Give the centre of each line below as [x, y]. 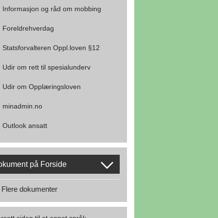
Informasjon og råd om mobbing [52, 9]
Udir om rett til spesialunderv [46, 67]
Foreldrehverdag [28, 28]
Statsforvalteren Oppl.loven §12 [51, 48]
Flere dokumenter [29, 189]
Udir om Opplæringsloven [42, 87]
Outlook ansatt [25, 126]
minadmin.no [22, 106]
